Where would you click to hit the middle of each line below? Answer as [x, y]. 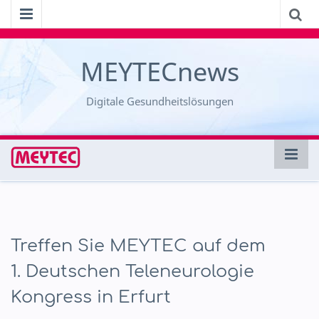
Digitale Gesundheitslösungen [159, 101]
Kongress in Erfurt [91, 297]
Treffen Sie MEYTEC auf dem [138, 246]
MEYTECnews [159, 72]
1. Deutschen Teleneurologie [132, 272]
